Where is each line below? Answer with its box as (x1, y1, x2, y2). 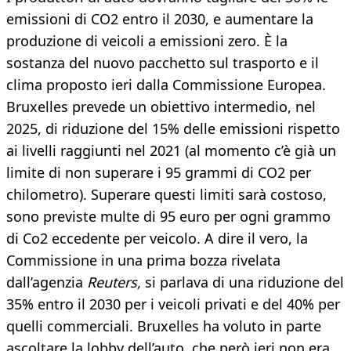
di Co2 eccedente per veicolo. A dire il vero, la (6, 229, 308, 248)
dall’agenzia (6, 273, 87, 292)
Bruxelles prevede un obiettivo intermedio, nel (6, 97, 316, 117)
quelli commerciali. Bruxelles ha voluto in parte (6, 317, 321, 336)
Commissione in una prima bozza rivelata (6, 251, 280, 270)
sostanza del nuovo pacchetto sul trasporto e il (6, 53, 319, 73)
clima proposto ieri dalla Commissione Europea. (6, 75, 326, 95)
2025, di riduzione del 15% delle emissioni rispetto (6, 119, 340, 139)
